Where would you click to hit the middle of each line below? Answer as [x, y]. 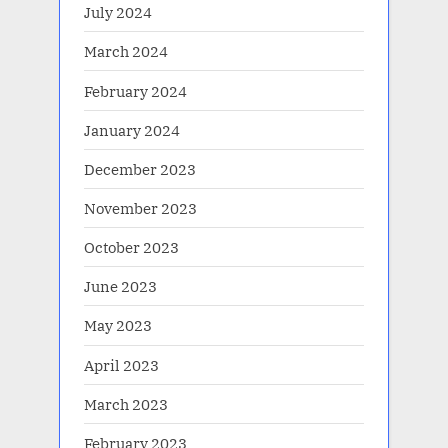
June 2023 [120, 286]
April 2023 [121, 364]
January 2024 [132, 129]
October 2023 [131, 247]
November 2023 [140, 208]
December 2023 [140, 168]
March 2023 [126, 403]
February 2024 [135, 90]
